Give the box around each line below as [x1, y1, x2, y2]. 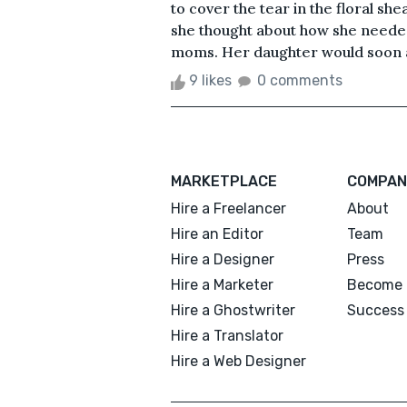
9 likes [185, 72, 235, 90]
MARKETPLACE [171, 173, 277, 191]
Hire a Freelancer [171, 200, 286, 218]
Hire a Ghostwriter [171, 302, 295, 320]
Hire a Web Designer [171, 352, 306, 371]
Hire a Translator [171, 327, 283, 345]
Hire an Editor [171, 225, 263, 243]
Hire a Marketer [171, 276, 273, 294]
